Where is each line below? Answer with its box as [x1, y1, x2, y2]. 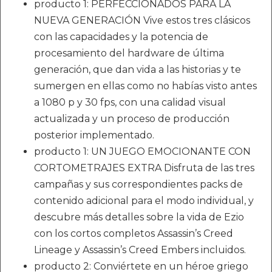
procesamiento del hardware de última [34, 47, 224, 59]
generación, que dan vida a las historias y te [34, 64, 241, 75]
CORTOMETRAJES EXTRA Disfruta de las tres [34, 162, 254, 174]
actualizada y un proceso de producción [34, 113, 229, 124]
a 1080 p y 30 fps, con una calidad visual [34, 97, 226, 108]
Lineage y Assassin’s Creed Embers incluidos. [34, 244, 246, 256]
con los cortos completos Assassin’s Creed [34, 228, 233, 239]
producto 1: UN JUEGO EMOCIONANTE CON [34, 146, 251, 157]
